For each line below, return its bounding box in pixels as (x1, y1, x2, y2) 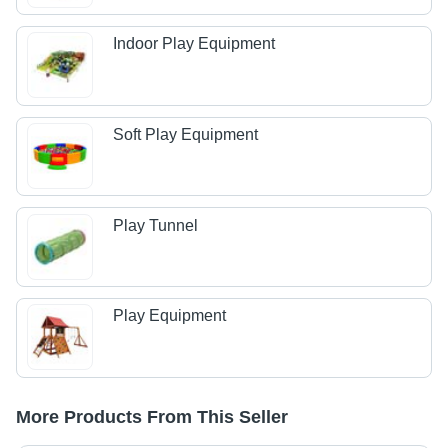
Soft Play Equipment (113, 126, 259, 144)
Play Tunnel (113, 216, 199, 234)
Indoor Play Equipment (113, 35, 276, 53)
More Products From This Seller (16, 406, 288, 427)
